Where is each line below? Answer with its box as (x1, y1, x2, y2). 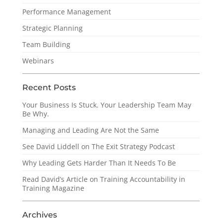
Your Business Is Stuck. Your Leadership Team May (22, 100, 191, 110)
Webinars (22, 56, 54, 66)
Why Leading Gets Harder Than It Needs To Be (22, 158, 176, 168)
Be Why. (22, 109, 49, 119)
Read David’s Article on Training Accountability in (22, 174, 185, 184)
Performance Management (22, 7, 111, 17)
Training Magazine (22, 183, 84, 193)
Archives (22, 210, 57, 220)
